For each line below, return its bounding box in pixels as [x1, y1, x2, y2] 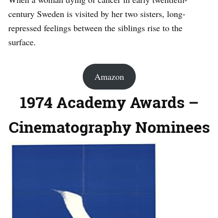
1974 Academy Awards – [19, 91, 199, 113]
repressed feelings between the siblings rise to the [8, 22, 182, 34]
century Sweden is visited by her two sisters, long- [8, 8, 185, 20]
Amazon [94, 71, 124, 83]
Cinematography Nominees [8, 116, 210, 138]
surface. [8, 36, 36, 48]
